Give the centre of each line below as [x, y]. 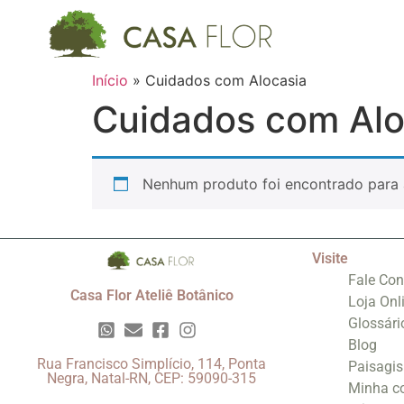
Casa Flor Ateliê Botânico [151, 295]
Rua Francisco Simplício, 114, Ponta [151, 363]
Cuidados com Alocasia [226, 81]
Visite [330, 259]
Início [110, 81]
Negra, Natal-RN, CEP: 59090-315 [151, 378]
